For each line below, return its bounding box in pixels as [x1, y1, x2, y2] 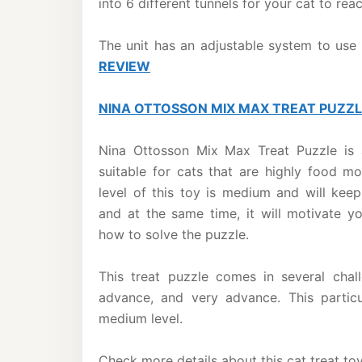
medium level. [99, 310, 183, 326]
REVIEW [99, 58, 150, 74]
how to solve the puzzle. [99, 226, 249, 242]
